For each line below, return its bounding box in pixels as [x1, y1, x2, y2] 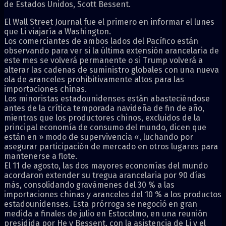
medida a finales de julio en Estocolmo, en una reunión [4, 208, 207, 218]
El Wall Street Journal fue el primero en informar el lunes [4, 17, 214, 27]
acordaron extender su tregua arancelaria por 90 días [4, 170, 206, 180]
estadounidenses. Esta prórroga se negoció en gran [4, 199, 197, 209]
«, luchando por [132, 132, 193, 142]
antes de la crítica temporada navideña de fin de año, [4, 103, 204, 113]
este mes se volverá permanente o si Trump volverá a [4, 55, 203, 65]
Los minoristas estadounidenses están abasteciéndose [4, 93, 210, 103]
